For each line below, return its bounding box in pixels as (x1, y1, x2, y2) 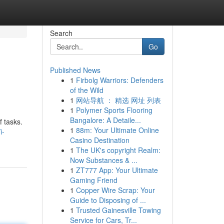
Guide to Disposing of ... (69, 195, 146, 205)
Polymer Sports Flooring (75, 105, 152, 115)
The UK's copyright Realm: (75, 145, 160, 155)
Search (49, 28, 72, 38)
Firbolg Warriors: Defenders (75, 75, 163, 85)
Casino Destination (69, 135, 129, 145)
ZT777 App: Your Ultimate (75, 165, 158, 175)
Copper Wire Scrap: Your (75, 185, 155, 195)
